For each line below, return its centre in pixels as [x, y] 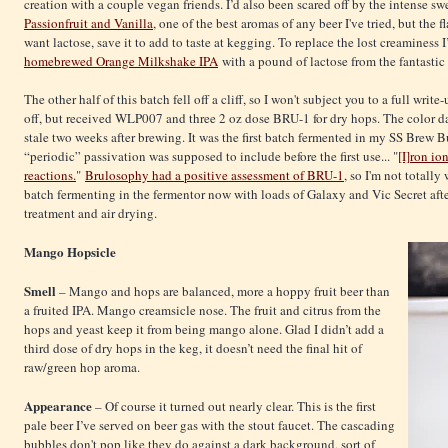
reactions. [50, 175]
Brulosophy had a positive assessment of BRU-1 [214, 175]
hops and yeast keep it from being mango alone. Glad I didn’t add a [204, 329]
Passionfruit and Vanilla [88, 23]
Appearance [59, 406]
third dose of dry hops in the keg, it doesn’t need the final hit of [193, 348]
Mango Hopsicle [70, 252]
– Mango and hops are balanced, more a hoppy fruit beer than [224, 291]
